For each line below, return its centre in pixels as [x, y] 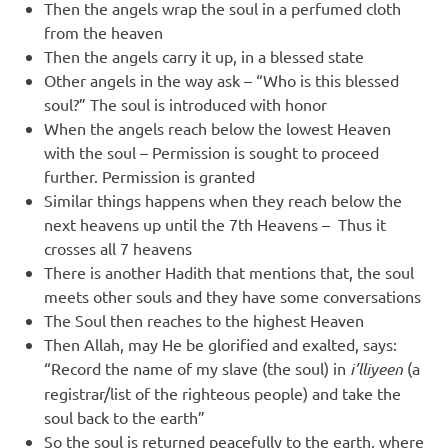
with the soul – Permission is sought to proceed [211, 152]
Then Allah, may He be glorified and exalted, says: [220, 344]
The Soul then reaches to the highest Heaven [204, 320]
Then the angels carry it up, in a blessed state [204, 56]
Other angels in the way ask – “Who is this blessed [221, 80]
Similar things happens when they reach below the [223, 200]
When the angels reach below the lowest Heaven [217, 128]
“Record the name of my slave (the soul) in [197, 368]
